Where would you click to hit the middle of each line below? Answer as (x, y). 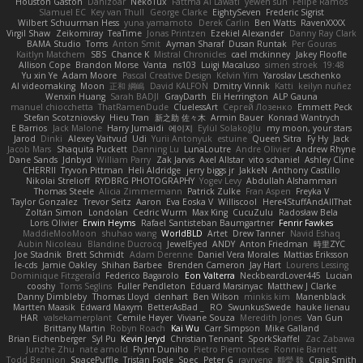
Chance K (130, 55)
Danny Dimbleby (52, 297)
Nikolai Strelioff (58, 181)
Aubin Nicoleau (50, 244)
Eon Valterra (209, 276)
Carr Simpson (232, 329)
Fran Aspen (269, 192)
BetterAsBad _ (176, 307)
